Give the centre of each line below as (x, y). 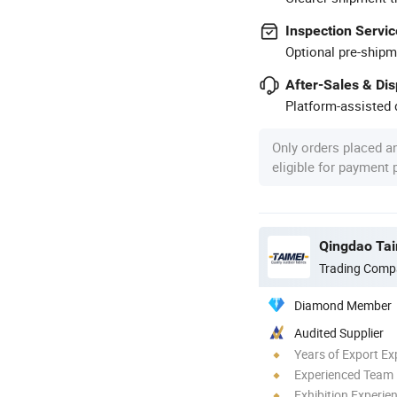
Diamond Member (343, 305)
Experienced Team (344, 374)
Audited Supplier (339, 332)
